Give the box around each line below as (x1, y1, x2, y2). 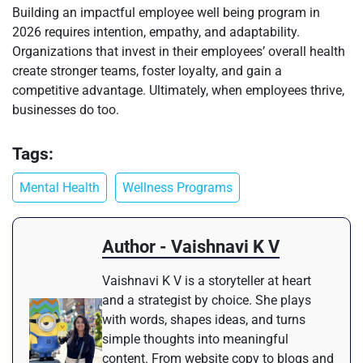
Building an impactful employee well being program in (12, 4, 320, 20)
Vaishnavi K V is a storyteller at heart (102, 272, 311, 288)
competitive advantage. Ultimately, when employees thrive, (12, 82, 344, 98)
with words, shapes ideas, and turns (102, 311, 305, 327)
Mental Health (19, 179, 100, 195)
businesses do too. (12, 101, 119, 117)
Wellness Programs (122, 179, 233, 195)
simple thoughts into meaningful (102, 331, 288, 347)
